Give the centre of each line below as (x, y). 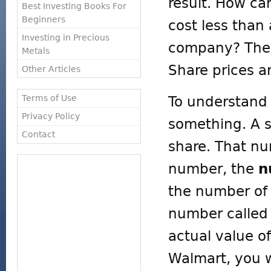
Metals (35, 51)
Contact (38, 134)
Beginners (43, 19)
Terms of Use (49, 98)
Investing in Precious (65, 37)
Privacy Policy (51, 116)
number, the (213, 169)
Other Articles (51, 69)
